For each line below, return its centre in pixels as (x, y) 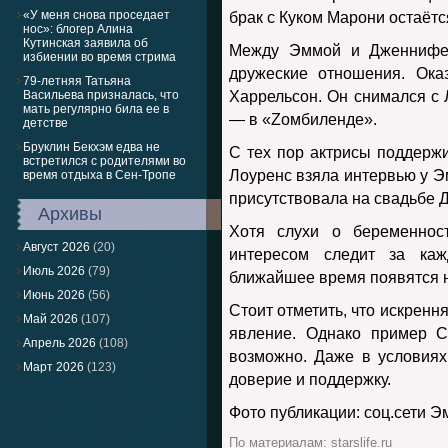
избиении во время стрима (99, 57)
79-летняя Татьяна (77, 81)
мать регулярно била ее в (96, 109)
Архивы (70, 214)
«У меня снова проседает (96, 15)
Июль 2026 (54, 271)
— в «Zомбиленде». (303, 119)
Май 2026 (50, 319)
